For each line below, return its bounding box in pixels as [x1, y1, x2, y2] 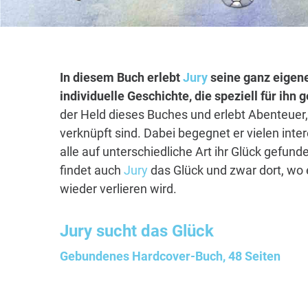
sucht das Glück [92, 221, 214, 241]
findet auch [60, 163, 124, 178]
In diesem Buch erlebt [60, 70, 183, 85]
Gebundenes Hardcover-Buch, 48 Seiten [60, 249, 280, 264]
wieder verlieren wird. [60, 181, 177, 197]
